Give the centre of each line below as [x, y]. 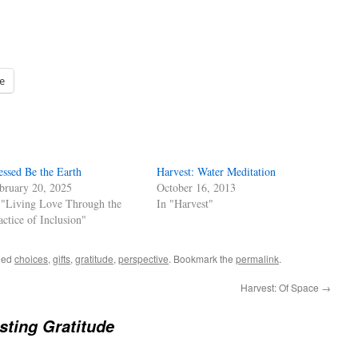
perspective [143, 259]
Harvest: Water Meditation [217, 171]
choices [31, 259]
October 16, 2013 [197, 187]
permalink [257, 259]
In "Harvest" [185, 203]
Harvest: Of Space [281, 287]
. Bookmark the [202, 259]
